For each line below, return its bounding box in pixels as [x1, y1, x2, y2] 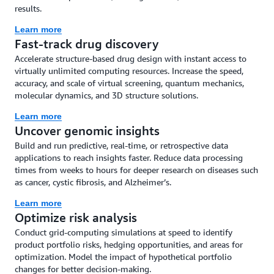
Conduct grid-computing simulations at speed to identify [15, 227, 232, 237]
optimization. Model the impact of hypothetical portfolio [15, 251, 232, 262]
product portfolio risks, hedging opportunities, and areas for [15, 239, 243, 250]
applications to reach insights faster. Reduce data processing [15, 152, 243, 163]
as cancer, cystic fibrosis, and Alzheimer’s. [15, 177, 171, 187]
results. [15, 3, 42, 13]
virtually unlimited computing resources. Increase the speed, [15, 65, 243, 76]
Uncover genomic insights [15, 124, 160, 138]
